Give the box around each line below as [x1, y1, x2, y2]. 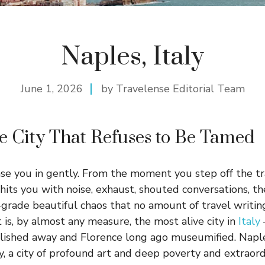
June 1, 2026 [20, 82, 83, 96]
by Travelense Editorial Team [101, 82, 245, 96]
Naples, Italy [61, 41, 204, 73]
